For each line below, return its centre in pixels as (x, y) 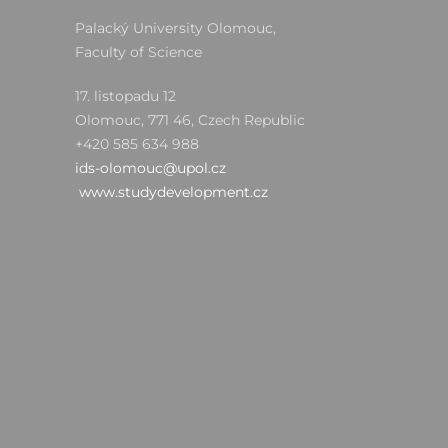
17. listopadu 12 (125, 96)
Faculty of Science (138, 52)
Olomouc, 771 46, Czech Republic (190, 120)
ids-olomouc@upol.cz (150, 168)
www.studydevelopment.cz (173, 192)
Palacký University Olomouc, (175, 28)
